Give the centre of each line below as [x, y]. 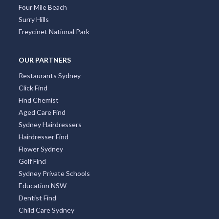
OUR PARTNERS [44, 60]
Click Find [33, 88]
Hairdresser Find [43, 136]
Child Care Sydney [46, 210]
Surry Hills [33, 19]
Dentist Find [37, 197]
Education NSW [42, 185]
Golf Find [32, 161]
